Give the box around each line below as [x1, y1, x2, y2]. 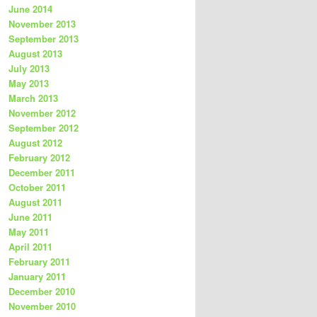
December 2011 [8, 166, 75, 180]
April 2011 [8, 240, 52, 254]
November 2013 [8, 17, 76, 31]
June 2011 [8, 210, 52, 224]
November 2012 [8, 106, 76, 120]
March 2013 [8, 91, 58, 105]
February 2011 [8, 255, 70, 269]
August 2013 [8, 47, 62, 61]
